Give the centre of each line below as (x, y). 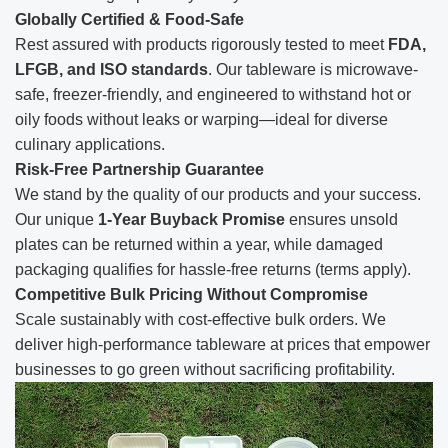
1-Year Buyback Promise (191, 219)
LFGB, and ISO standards (111, 69)
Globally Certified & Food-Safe (129, 19)
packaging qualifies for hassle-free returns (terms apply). (213, 269)
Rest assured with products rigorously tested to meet (201, 44)
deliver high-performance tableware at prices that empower (222, 344)
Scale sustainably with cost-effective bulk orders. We (200, 319)
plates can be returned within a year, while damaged (199, 244)
